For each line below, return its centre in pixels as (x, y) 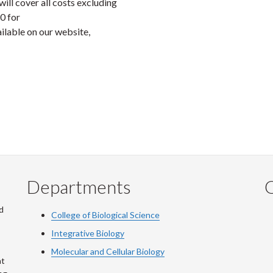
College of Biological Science (105, 215)
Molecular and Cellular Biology (108, 251)
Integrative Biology (88, 233)
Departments (79, 186)
